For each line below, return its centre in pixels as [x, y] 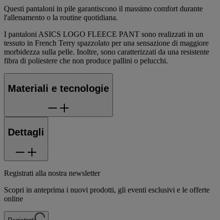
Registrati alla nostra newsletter [52, 173]
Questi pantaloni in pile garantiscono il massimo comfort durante [103, 9]
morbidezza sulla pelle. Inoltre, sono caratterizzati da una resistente [107, 52]
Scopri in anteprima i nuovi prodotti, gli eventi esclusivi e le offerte [107, 190]
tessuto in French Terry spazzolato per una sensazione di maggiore [106, 43]
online [14, 198]
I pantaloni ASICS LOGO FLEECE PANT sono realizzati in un [104, 34]
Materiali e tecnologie [58, 88]
